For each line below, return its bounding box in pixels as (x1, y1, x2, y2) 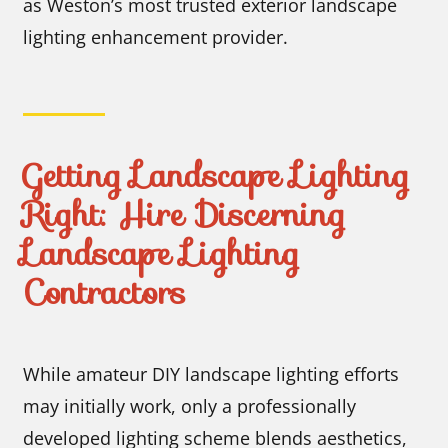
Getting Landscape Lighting (23, 148, 410, 202)
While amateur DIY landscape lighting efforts (23, 362, 400, 387)
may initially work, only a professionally (23, 394, 357, 419)
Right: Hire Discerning (23, 187, 346, 241)
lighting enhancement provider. (23, 24, 289, 49)
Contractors (23, 265, 187, 319)
